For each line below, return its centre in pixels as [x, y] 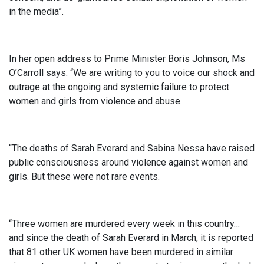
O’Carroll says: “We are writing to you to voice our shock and [132, 73]
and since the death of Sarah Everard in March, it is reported [131, 238]
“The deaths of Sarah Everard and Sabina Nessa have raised [132, 148]
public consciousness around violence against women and [128, 162]
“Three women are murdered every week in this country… [124, 224]
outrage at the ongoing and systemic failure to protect [119, 87]
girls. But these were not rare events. [84, 176]
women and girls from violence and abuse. [95, 101]
